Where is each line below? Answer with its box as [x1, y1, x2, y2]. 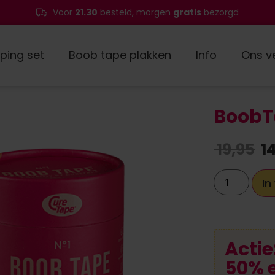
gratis [173, 6, 202, 18]
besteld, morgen [98, 6, 174, 18]
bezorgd [201, 6, 239, 18]
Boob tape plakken [68, 47, 171, 63]
